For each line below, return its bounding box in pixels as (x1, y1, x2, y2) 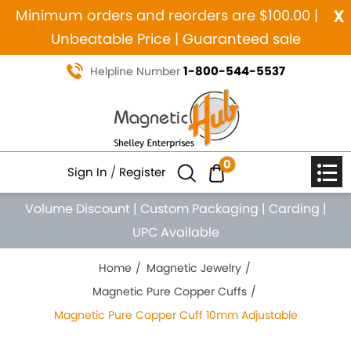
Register (118, 164, 166, 180)
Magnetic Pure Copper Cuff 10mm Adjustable (53, 307, 298, 323)
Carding (268, 200, 320, 218)
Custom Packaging (139, 200, 259, 218)
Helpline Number (89, 63, 183, 79)
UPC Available (132, 223, 219, 241)
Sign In (67, 164, 107, 180)
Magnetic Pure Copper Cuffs (92, 284, 247, 299)
